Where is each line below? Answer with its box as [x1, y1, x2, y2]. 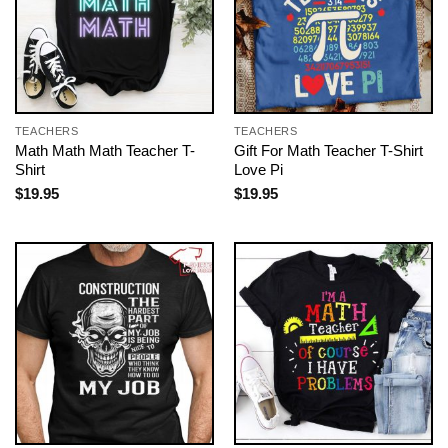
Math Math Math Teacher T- [14, 142, 195, 160]
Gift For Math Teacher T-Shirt [233, 142, 423, 160]
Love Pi [233, 161, 283, 179]
